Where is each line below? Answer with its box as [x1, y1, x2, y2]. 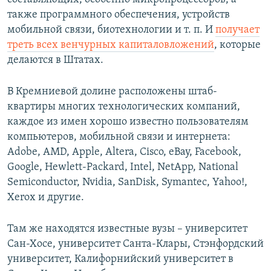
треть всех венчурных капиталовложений [7, 39, 214, 51]
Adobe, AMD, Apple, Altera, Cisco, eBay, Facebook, [7, 146, 241, 158]
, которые [214, 39, 261, 51]
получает [215, 24, 260, 36]
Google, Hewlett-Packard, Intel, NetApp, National [7, 161, 238, 173]
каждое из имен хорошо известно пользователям [7, 116, 249, 128]
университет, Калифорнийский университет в [7, 253, 233, 265]
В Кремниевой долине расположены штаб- [7, 85, 217, 97]
